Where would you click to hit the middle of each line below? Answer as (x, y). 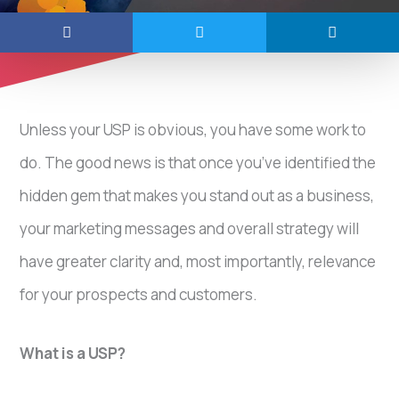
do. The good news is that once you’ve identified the (198, 162)
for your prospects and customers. (139, 294)
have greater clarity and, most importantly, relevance (198, 261)
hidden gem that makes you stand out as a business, (197, 195)
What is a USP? (73, 354)
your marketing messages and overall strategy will (190, 228)
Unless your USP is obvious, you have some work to (193, 129)
